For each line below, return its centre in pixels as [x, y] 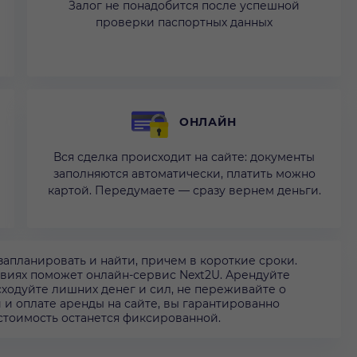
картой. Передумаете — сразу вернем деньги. [184, 191]
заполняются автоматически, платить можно [184, 174]
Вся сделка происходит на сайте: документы [184, 157]
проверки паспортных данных [184, 23]
